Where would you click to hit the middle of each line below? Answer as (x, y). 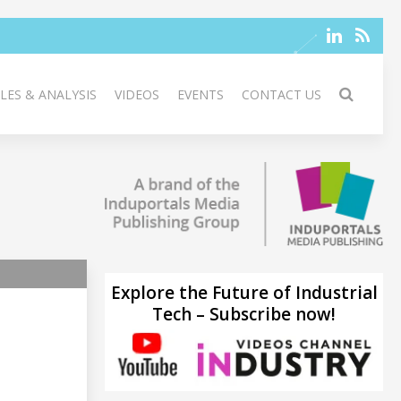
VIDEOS (137, 94)
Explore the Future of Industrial (244, 292)
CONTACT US (282, 94)
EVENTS (200, 94)
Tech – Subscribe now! (244, 314)
